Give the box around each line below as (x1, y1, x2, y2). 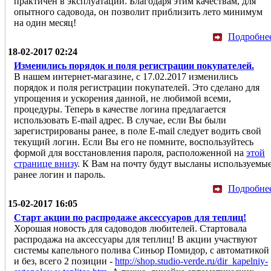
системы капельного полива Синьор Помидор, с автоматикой (14, 244, 269, 255)
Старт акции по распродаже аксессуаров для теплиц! (14, 212, 246, 223)
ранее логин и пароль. (14, 169, 105, 180)
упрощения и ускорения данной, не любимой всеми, (14, 93, 231, 103)
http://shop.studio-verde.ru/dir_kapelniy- (115, 255, 268, 266)
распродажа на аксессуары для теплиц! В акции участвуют (14, 233, 257, 244)
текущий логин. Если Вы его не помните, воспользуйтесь (14, 136, 253, 147)
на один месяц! (14, 17, 76, 28)
